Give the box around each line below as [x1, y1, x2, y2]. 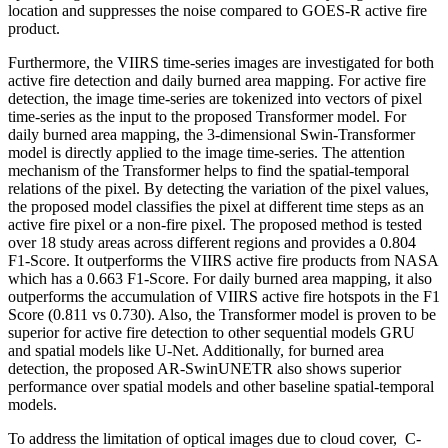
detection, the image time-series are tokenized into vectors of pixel [8, 89, 422, 107]
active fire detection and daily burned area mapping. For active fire [8, 71, 426, 89]
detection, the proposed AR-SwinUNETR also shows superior [8, 359, 401, 377]
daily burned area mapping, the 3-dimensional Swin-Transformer [8, 125, 415, 143]
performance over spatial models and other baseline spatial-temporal [8, 377, 434, 395]
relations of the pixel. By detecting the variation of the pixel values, [8, 179, 429, 197]
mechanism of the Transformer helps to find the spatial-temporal [8, 161, 409, 179]
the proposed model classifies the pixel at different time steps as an [8, 197, 424, 215]
